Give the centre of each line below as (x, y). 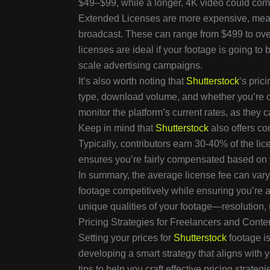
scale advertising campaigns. (140, 66)
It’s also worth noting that (132, 81)
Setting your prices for (126, 238)
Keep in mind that (117, 128)
